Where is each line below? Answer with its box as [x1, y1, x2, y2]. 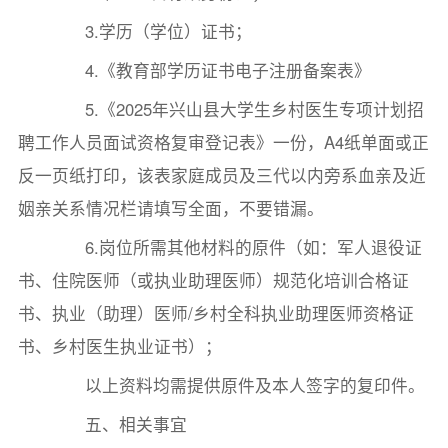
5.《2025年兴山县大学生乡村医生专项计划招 [51, 97, 425, 122]
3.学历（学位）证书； [51, 19, 253, 44]
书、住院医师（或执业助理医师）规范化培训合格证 [17, 268, 409, 293]
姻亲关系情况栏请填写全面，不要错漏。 [17, 196, 324, 221]
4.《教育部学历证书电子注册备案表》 [51, 58, 372, 83]
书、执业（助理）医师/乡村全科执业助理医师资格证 [17, 301, 414, 326]
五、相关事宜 [51, 412, 188, 437]
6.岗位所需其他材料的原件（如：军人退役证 [51, 235, 423, 260]
